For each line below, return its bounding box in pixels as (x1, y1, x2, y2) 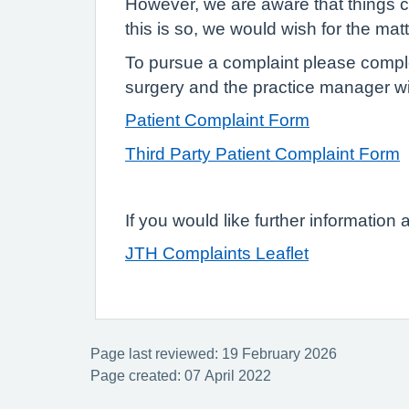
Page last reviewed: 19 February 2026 (90, 345, 337, 361)
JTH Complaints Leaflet (125, 245, 309, 262)
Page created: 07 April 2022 (90, 367, 271, 383)
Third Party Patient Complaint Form (125, 144, 400, 163)
